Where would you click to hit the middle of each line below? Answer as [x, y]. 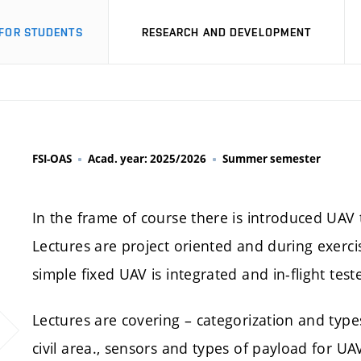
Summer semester [272, 159]
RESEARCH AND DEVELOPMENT [226, 32]
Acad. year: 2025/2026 [147, 159]
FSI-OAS [52, 159]
